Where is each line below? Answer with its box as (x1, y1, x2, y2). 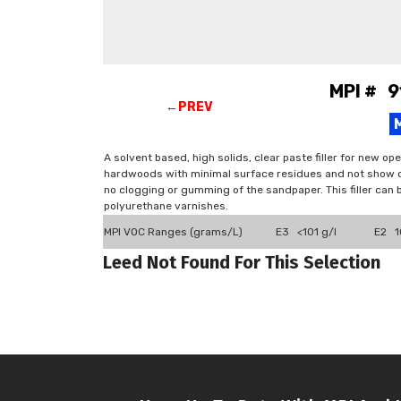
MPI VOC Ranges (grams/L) (104, 226, 243, 238)
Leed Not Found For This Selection (103, 252, 380, 273)
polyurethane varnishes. (104, 200, 228, 212)
